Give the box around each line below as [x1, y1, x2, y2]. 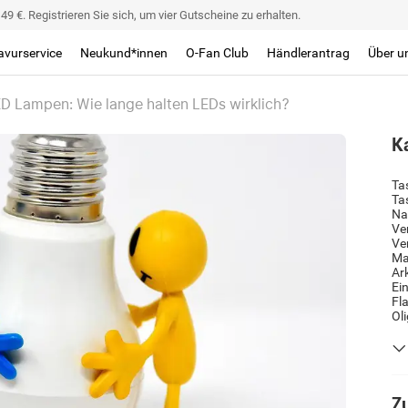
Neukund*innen [80, 45, 168, 60]
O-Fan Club [186, 45, 250, 60]
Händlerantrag [267, 45, 351, 60]
